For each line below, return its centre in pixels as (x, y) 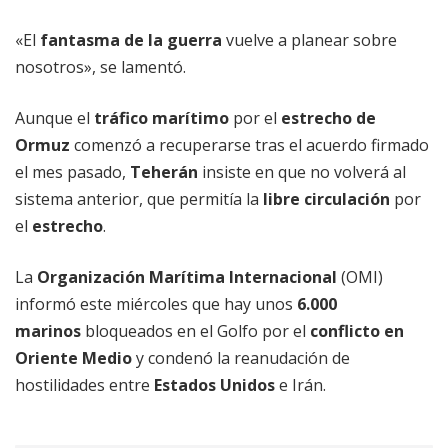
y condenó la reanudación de (241, 358)
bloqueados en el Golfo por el (195, 331)
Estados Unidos (214, 385)
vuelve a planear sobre (309, 40)
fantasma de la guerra (131, 40)
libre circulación (326, 199)
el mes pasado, (72, 172)
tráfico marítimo (161, 118)
